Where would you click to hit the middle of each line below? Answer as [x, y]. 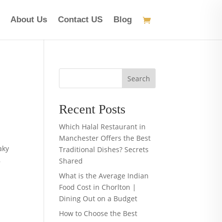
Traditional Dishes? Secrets [104, 149]
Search [139, 78]
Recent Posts [92, 109]
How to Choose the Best [98, 213]
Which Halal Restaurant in [103, 127]
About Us [28, 20]
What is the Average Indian [104, 176]
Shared [71, 161]
